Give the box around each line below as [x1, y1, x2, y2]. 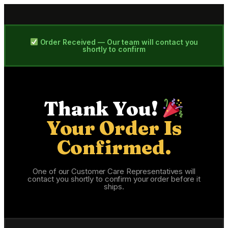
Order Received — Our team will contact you [38, 37, 198, 46]
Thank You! [43, 96, 162, 121]
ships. [104, 181, 124, 191]
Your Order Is [46, 116, 182, 140]
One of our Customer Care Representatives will [33, 166, 195, 176]
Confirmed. [56, 135, 172, 159]
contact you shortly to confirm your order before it [27, 174, 201, 184]
